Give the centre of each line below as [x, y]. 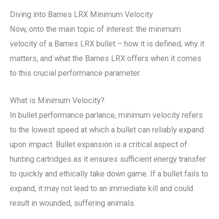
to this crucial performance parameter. [75, 73]
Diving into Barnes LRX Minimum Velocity [81, 14]
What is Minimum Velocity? [57, 101]
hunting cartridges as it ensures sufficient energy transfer [108, 159]
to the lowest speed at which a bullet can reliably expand [107, 130]
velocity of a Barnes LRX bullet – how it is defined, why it [107, 44]
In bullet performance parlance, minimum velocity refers [106, 115]
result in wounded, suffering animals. [73, 203]
